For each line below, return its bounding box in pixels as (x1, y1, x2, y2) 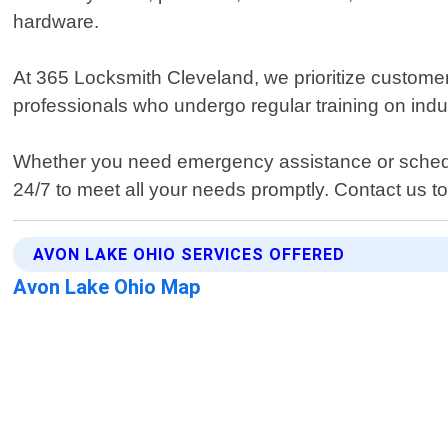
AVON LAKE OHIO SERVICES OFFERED (33, 245, 346, 265)
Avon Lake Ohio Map (13, 275, 202, 300)
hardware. (13, 11, 100, 33)
